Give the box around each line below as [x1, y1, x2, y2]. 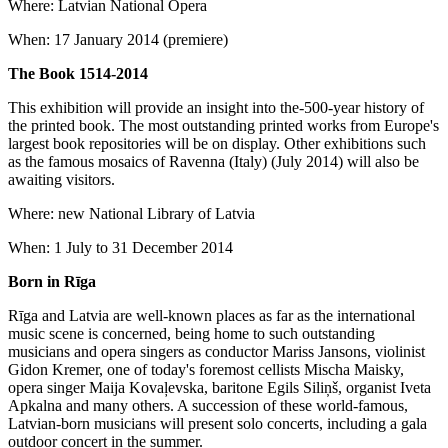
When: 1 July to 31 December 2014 [8, 238, 233, 256]
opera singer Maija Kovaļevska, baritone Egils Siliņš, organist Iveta [8, 378, 431, 396]
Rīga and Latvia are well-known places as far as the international [8, 306, 415, 324]
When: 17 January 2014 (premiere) [8, 30, 228, 48]
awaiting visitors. [8, 170, 115, 188]
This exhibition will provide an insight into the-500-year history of [8, 98, 424, 116]
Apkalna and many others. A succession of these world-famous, [8, 396, 408, 414]
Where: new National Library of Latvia [8, 204, 255, 222]
